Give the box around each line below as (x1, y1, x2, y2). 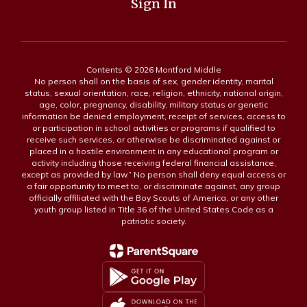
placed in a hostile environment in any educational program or (29, 146, 278, 156)
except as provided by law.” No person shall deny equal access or (21, 169, 286, 180)
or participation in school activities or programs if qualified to (32, 123, 275, 133)
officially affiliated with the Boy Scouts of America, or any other (29, 193, 278, 203)
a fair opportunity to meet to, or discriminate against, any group (27, 181, 280, 191)
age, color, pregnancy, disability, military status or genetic (39, 99, 268, 110)
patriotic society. (121, 216, 186, 226)
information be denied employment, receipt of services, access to (21, 111, 286, 121)
